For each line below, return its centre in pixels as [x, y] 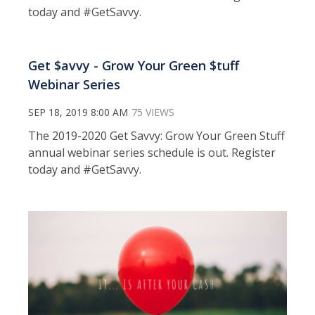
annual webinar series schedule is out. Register [152, 152]
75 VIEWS [153, 112]
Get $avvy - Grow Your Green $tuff [134, 65]
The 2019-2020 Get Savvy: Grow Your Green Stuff [156, 135]
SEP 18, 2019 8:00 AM [78, 112]
